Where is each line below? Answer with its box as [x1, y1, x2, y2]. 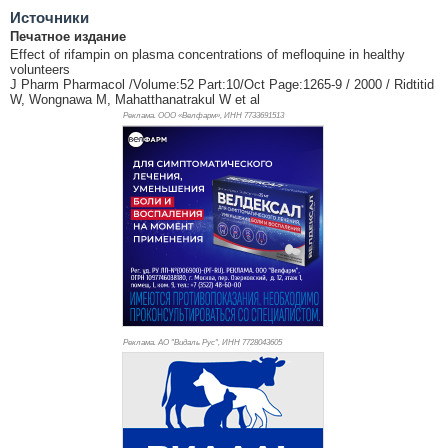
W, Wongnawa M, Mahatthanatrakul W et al [10, 91, 260, 107]
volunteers [10, 61, 70, 77]
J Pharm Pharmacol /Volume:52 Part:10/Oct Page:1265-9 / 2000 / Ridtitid [10, 76, 434, 92]
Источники [10, 8, 89, 26]
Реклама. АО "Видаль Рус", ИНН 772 [122, 337, 254, 347]
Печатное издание [10, 28, 126, 44]
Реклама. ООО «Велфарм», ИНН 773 [122, 110, 256, 120]
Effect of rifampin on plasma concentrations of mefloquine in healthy [10, 46, 405, 62]
